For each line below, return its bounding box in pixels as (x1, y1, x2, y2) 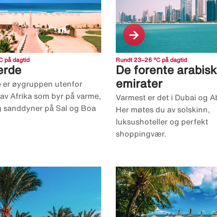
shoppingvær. (116, 130, 167, 138)
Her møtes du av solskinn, (116, 106, 210, 114)
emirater (116, 77, 162, 90)
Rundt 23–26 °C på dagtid (116, 57, 187, 63)
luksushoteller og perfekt (116, 118, 208, 126)
